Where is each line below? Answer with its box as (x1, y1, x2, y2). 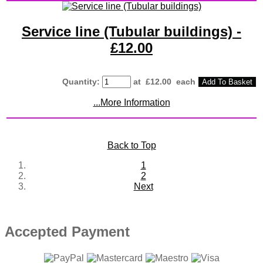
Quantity (62, 77, 97, 87)
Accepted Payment (5, 224, 130, 240)
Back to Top (107, 140, 156, 151)
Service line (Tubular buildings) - (22, 23, 241, 39)
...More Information (93, 97, 170, 108)
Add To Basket (202, 77, 252, 87)
